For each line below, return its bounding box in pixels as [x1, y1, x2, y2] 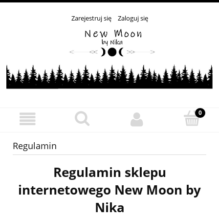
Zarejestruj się [71, 14, 111, 23]
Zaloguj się [117, 14, 148, 23]
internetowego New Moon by [18, 181, 201, 199]
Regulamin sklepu [53, 163, 166, 181]
